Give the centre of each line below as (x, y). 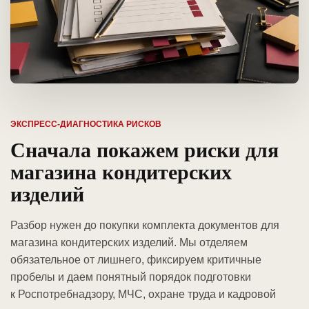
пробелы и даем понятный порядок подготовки (131, 277)
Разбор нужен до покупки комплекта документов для (145, 226)
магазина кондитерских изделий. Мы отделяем (129, 243)
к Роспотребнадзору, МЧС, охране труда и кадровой (143, 295)
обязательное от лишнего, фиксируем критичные (136, 260)
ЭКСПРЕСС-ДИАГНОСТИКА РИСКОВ (86, 124)
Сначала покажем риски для (144, 149)
